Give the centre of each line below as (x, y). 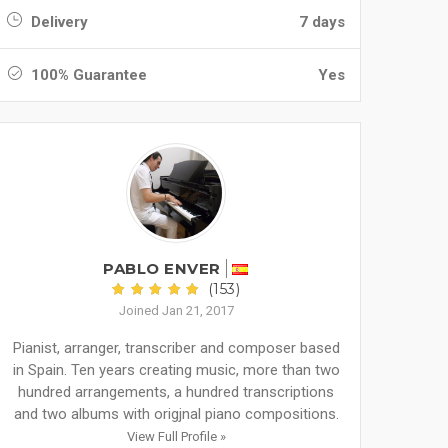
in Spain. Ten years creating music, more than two (176, 370)
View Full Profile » (176, 436)
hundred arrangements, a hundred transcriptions (176, 392)
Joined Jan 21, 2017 (176, 310)
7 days (322, 22)
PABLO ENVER (162, 268)
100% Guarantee (87, 75)
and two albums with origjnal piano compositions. (176, 414)
